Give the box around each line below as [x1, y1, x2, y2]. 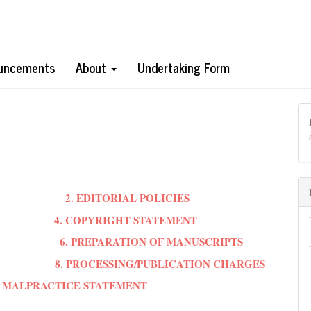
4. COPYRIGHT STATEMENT [54, 212, 197, 228]
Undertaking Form [137, 56, 230, 78]
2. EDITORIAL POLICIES [65, 190, 190, 205]
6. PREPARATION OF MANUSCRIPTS [60, 234, 243, 249]
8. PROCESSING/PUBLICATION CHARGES [55, 255, 265, 271]
